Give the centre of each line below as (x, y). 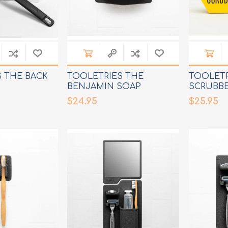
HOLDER (86, 97)
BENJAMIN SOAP (104, 87)
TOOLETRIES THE (106, 77)
